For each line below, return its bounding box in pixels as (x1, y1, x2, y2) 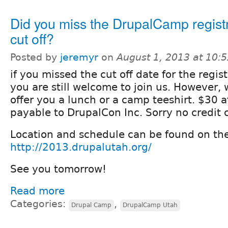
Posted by (10, 51, 60, 63)
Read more (10, 184, 65, 197)
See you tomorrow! (10, 162, 106, 175)
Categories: (10, 198, 69, 209)
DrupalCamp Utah (123, 201, 178, 209)
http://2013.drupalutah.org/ (10, 140, 152, 153)
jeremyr (60, 51, 98, 63)
